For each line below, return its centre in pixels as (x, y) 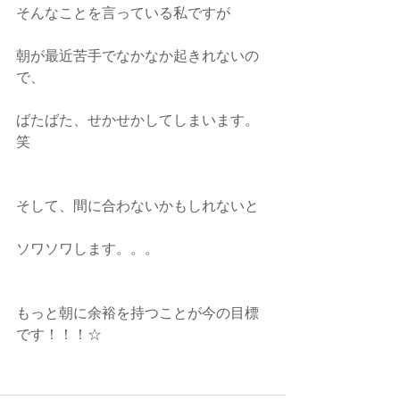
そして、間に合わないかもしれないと (137, 207)
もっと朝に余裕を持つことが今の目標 (137, 314)
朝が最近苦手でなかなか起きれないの (137, 57)
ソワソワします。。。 (87, 250)
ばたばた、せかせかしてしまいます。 (137, 121)
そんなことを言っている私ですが (123, 14)
